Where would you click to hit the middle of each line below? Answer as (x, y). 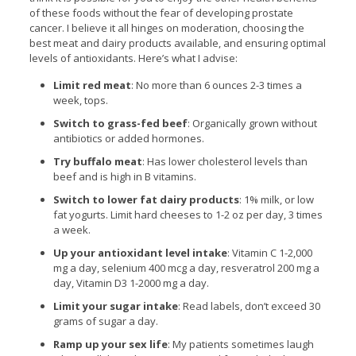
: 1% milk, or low (276, 200)
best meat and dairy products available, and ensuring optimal (177, 43)
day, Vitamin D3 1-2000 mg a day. (131, 283)
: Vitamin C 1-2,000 (269, 253)
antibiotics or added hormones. (128, 139)
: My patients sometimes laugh (240, 344)
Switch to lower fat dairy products (146, 200)
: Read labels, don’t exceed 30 (249, 306)
